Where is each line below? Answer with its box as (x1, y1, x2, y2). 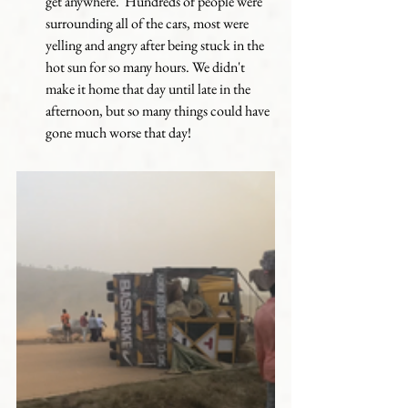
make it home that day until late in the (46, 78, 253, 98)
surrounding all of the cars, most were (46, 13, 251, 33)
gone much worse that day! (46, 122, 191, 142)
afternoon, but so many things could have (46, 100, 272, 120)
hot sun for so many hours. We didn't (46, 56, 248, 76)
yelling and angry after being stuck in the (46, 35, 267, 55)
